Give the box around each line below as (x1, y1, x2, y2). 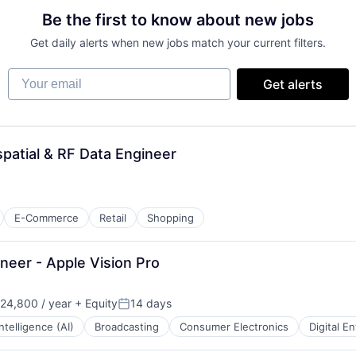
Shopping (147, 211, 194, 224)
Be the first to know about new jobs (42, 10, 314, 29)
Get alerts (262, 76, 323, 92)
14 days (130, 296, 172, 310)
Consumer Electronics (180, 320, 288, 333)
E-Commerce (14, 211, 79, 224)
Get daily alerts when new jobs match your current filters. (30, 36, 326, 49)
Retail (99, 211, 126, 224)
